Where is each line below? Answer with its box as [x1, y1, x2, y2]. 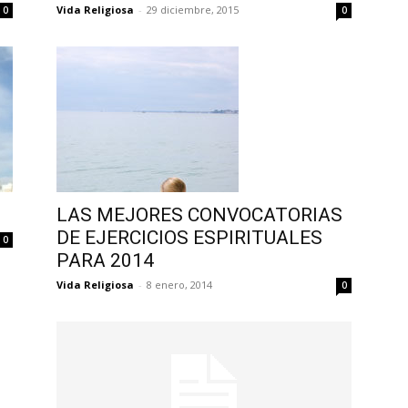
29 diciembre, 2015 [147, 3, 239, 16]
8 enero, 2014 [147, 278, 212, 291]
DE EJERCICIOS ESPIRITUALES [56, 227, 322, 249]
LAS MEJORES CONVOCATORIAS [56, 204, 342, 226]
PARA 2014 [56, 250, 154, 271]
